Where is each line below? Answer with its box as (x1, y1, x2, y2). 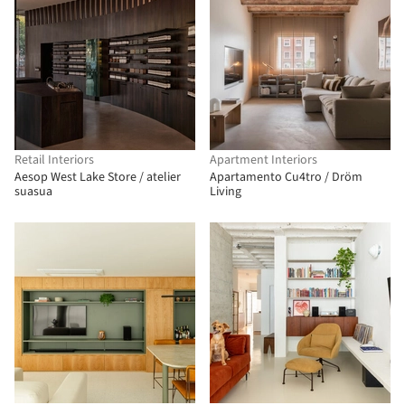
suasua (14, 183, 52, 201)
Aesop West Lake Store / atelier (14, 168, 181, 186)
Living (210, 183, 241, 201)
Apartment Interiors (210, 151, 317, 169)
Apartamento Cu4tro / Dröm (210, 168, 363, 186)
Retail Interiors (14, 151, 94, 169)
